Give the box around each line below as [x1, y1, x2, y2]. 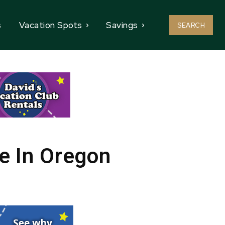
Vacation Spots [19, 20, 82, 31]
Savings [106, 20, 138, 31]
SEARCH [177, 21, 205, 30]
